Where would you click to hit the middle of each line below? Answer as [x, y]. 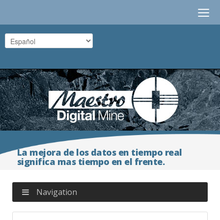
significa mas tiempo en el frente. [91, 162]
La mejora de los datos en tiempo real [100, 152]
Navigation [57, 192]
